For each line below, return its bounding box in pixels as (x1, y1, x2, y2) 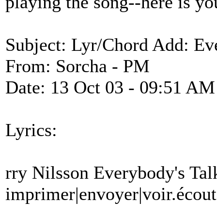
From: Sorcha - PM (5, 56, 150, 76)
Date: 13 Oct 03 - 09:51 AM (5, 77, 215, 97)
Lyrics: (5, 120, 57, 140)
